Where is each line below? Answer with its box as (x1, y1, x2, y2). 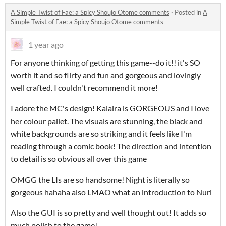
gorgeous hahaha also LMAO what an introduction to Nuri (11, 187, 213, 197)
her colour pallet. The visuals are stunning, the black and (11, 116, 202, 126)
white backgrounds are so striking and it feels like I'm (11, 129, 192, 139)
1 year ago (28, 40, 64, 50)
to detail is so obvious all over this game (11, 154, 147, 164)
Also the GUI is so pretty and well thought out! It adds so (11, 208, 206, 218)
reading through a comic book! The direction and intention (11, 141, 211, 151)
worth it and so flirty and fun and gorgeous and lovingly (11, 70, 201, 80)
